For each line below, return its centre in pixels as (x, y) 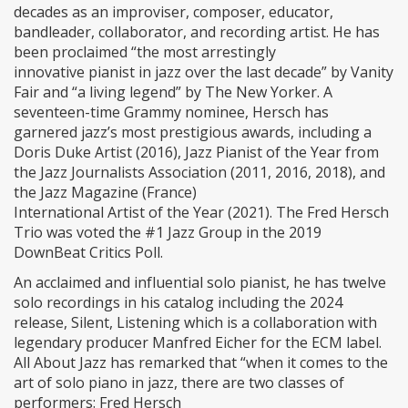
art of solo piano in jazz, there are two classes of (179, 383)
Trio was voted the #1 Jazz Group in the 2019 (168, 233)
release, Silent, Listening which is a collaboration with (195, 323)
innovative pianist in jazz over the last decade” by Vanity (204, 72)
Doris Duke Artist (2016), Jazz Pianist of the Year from (196, 153)
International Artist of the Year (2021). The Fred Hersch (201, 213)
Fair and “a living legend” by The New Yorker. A (173, 92)
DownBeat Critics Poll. (88, 253)
